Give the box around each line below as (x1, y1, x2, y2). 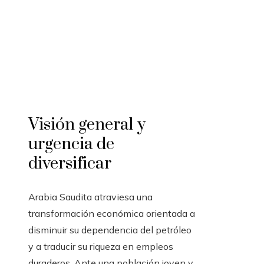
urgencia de (28, 134, 114, 155)
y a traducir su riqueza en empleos (28, 240, 173, 253)
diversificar (28, 153, 111, 174)
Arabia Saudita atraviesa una (28, 191, 153, 203)
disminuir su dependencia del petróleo (28, 224, 192, 236)
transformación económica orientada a (28, 207, 195, 220)
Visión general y (28, 114, 146, 136)
